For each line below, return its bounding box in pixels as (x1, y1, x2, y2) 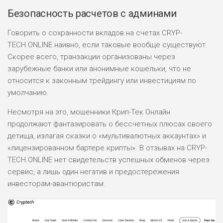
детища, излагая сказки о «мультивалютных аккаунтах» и (7, 131, 206, 141)
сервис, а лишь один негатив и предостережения (7, 167, 179, 177)
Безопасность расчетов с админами (7, 7, 177, 20)
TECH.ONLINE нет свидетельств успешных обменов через (7, 155, 210, 165)
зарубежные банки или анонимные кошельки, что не (7, 64, 191, 74)
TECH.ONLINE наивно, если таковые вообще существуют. (7, 40, 208, 50)
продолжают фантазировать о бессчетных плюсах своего (7, 119, 212, 129)
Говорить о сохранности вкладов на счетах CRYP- (7, 28, 182, 38)
